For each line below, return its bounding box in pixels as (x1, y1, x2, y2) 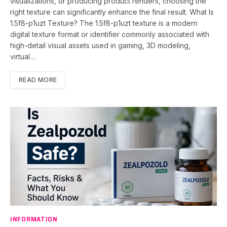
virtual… (10, 52, 35, 61)
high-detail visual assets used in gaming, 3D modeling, (10, 41, 191, 50)
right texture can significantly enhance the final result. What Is (10, 8, 214, 17)
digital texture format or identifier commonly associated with (10, 30, 209, 39)
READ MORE (19, 76, 57, 84)
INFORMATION (10, 213, 58, 225)
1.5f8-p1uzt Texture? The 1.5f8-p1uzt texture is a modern (10, 19, 198, 28)
